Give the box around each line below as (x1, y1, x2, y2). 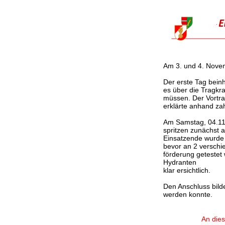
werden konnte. (163, 190, 212, 198)
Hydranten (163, 158, 196, 166)
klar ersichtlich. (163, 166, 210, 174)
